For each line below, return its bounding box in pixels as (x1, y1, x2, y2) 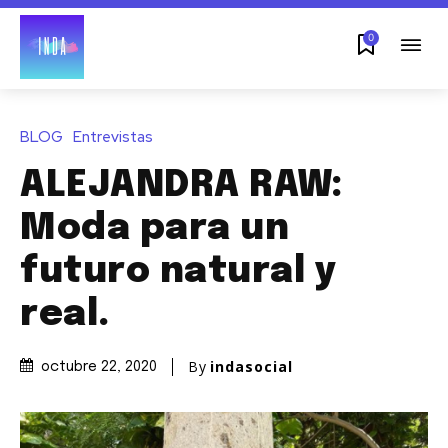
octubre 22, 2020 (41, 360, 157, 375)
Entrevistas (73, 126, 153, 147)
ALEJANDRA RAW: (20, 167, 343, 204)
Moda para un (20, 210, 289, 247)
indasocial (210, 356, 293, 376)
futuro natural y (20, 253, 336, 290)
